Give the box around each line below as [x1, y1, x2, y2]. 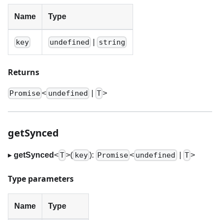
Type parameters [8, 173, 74, 185]
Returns [8, 66, 39, 78]
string [98, 37, 125, 47]
